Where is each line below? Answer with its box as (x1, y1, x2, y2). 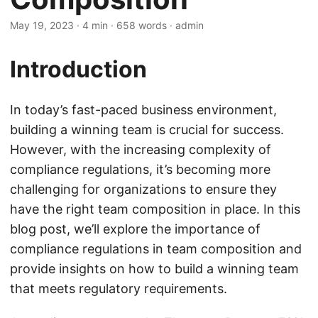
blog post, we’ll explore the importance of (10, 221, 261, 236)
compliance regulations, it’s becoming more (10, 162, 270, 177)
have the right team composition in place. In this (10, 202, 300, 216)
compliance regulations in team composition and (10, 241, 302, 256)
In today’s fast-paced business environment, (10, 102, 277, 117)
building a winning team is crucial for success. (10, 122, 284, 137)
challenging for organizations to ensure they (10, 182, 277, 197)
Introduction (10, 55, 147, 83)
